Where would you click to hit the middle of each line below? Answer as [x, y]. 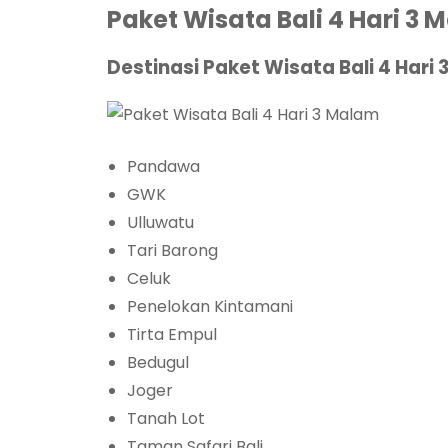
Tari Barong [172, 250]
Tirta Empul [172, 334]
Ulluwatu [160, 222]
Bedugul [158, 362]
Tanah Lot [166, 418]
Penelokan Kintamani [210, 306]
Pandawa [163, 166]
